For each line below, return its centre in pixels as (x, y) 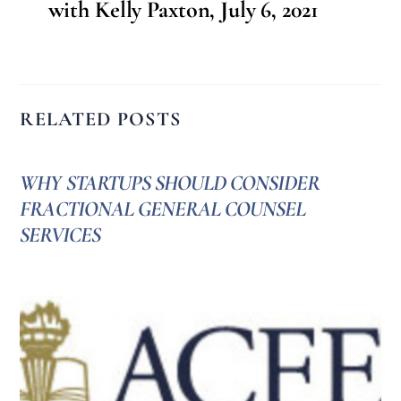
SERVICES (60, 235)
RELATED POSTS (100, 119)
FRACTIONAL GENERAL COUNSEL (163, 209)
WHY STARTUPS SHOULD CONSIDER (170, 183)
